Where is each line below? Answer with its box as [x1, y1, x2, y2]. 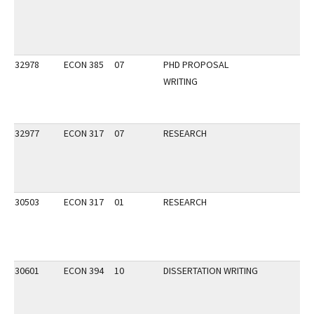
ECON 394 [64, 264, 104, 277]
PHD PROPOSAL [163, 58, 228, 71]
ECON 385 [64, 58, 104, 71]
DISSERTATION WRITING [163, 264, 258, 277]
